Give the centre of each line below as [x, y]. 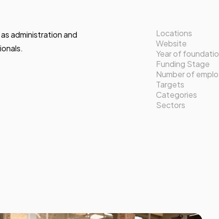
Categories [176, 94]
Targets [170, 84]
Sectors [171, 105]
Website [171, 43]
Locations [174, 33]
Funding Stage [183, 64]
